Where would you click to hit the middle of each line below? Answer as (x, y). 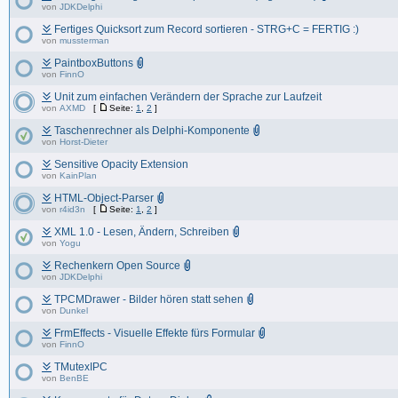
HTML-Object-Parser (104, 198)
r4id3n (72, 209)
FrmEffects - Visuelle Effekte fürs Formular (155, 333)
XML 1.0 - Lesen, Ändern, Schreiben (142, 232)
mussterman (84, 40)
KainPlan (78, 175)
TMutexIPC (81, 367)
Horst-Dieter (84, 142)
